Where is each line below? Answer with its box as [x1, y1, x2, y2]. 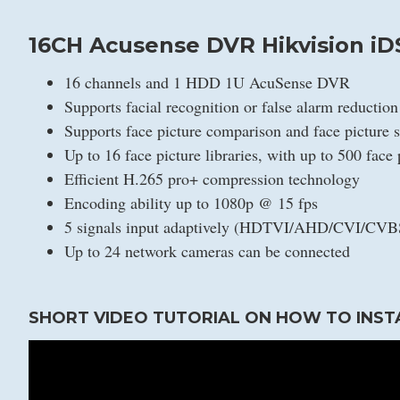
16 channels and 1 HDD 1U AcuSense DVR [64, 71, 350, 93]
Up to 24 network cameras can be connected [64, 240, 350, 262]
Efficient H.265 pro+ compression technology [64, 168, 360, 189]
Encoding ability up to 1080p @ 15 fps [64, 192, 318, 213]
